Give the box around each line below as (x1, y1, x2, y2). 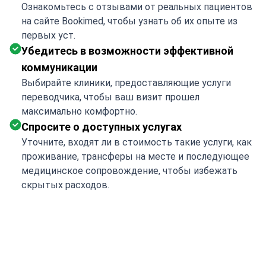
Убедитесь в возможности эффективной (21, 45, 233, 57)
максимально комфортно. (21, 106, 137, 117)
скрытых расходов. (21, 179, 109, 191)
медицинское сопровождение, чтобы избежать (21, 165, 237, 176)
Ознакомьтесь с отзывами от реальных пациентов (21, 1, 252, 12)
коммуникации (21, 61, 97, 74)
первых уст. (21, 30, 75, 41)
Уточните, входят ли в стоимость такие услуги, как (21, 137, 252, 148)
